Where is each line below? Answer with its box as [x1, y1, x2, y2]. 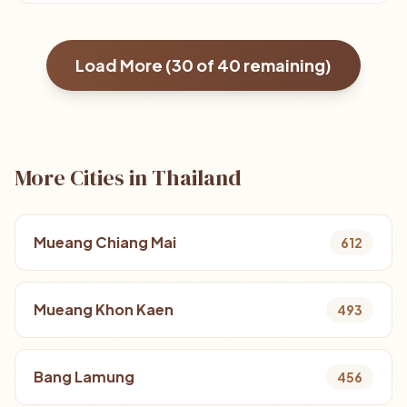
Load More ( [75, 55, 172, 75]
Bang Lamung [34, 367, 134, 386]
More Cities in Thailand [15, 163, 242, 193]
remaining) [241, 55, 332, 75]
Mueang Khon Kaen [34, 300, 174, 319]
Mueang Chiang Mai [34, 233, 176, 252]
